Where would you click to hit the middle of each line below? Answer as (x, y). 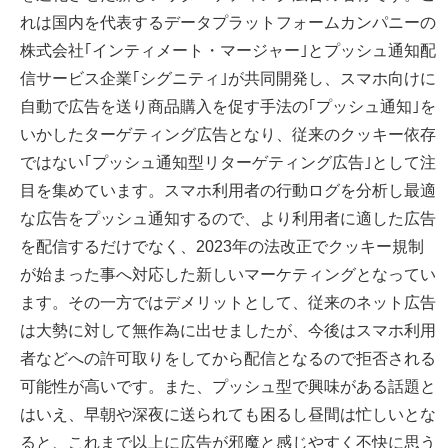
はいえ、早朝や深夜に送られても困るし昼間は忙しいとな (228, 414)
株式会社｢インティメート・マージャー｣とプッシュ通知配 (228, 50)
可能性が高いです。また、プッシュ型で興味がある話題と (228, 386)
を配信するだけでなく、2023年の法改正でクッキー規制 (222, 246)
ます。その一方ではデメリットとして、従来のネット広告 (228, 302)
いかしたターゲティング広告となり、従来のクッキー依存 (228, 134)
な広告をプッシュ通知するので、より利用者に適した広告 (228, 218)
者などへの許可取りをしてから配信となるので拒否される (228, 358)
